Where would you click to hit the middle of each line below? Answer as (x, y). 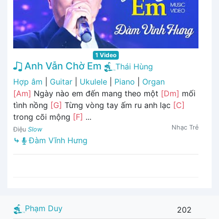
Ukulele (93, 82)
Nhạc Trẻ (185, 128)
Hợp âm (28, 82)
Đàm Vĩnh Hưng (57, 141)
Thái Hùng (134, 66)
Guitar (61, 82)
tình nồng (32, 105)
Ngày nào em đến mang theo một (96, 94)
